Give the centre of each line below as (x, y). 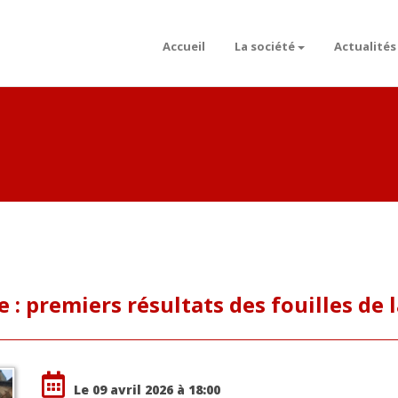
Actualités (365, 46)
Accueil (184, 46)
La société (265, 46)
